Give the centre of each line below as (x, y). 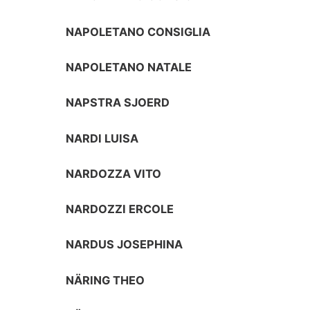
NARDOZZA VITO (114, 173)
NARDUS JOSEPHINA (125, 245)
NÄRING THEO (106, 280)
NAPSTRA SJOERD (118, 103)
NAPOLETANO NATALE (129, 67)
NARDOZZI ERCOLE (120, 209)
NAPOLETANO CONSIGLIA (138, 31)
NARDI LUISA (102, 138)
